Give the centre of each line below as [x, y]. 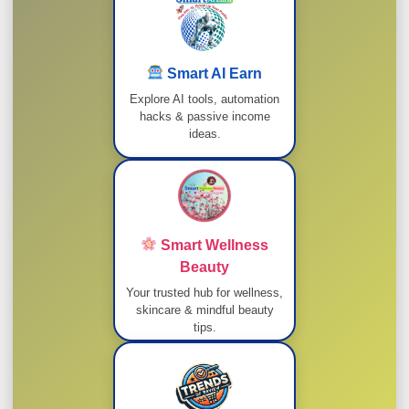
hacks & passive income [204, 116]
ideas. [204, 133]
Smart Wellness [213, 245]
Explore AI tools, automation [204, 99]
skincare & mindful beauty [204, 309]
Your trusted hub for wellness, [204, 292]
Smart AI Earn [213, 73]
